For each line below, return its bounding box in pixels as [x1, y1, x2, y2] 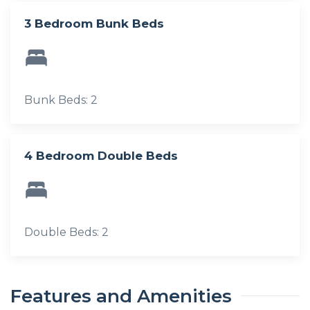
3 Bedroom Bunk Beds [24, 16, 164, 30]
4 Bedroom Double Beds [24, 148, 178, 163]
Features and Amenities [10, 284, 232, 307]
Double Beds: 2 [24, 225, 109, 239]
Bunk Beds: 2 [24, 93, 98, 107]
